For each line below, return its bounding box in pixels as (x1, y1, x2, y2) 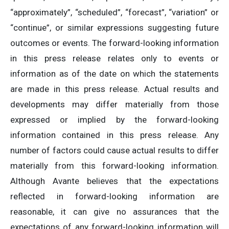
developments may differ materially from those (10, 99, 219, 109)
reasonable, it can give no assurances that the (10, 207, 219, 217)
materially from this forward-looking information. (10, 161, 219, 171)
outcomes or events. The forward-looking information (10, 38, 219, 48)
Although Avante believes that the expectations (10, 176, 219, 186)
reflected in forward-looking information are (10, 191, 219, 201)
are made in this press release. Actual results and (10, 84, 219, 94)
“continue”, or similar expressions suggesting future (10, 22, 219, 33)
